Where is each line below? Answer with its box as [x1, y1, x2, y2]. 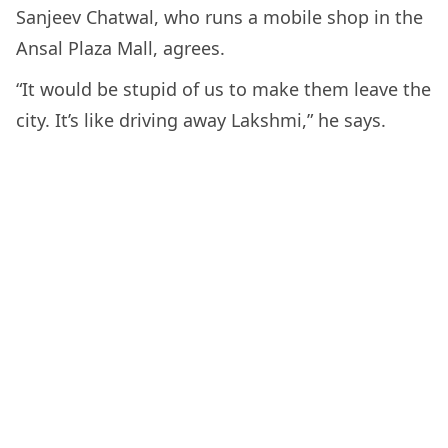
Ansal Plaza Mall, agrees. [16, 35, 230, 60]
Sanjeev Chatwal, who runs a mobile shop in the [16, 4, 423, 29]
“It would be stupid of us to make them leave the [16, 76, 431, 101]
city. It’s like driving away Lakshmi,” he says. [16, 107, 396, 132]
